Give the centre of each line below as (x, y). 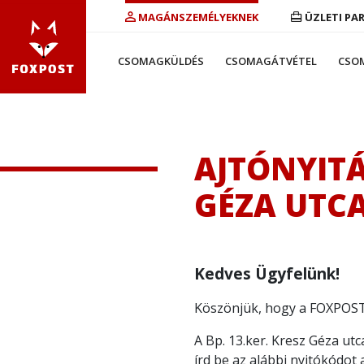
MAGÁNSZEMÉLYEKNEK (198, 17)
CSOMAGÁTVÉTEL (271, 61)
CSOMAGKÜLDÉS (161, 61)
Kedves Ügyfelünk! (267, 273)
